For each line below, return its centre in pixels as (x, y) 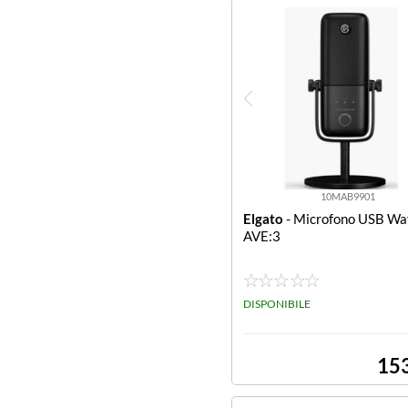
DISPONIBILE (277, 304)
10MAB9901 (347, 196)
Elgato (263, 219)
